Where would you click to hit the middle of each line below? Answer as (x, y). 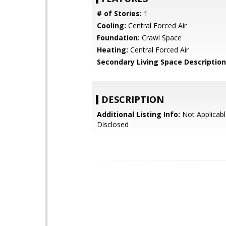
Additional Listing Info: (138, 114)
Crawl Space (161, 38)
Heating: (112, 50)
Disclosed (113, 124)
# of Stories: (119, 13)
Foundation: (118, 38)
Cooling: (111, 25)
